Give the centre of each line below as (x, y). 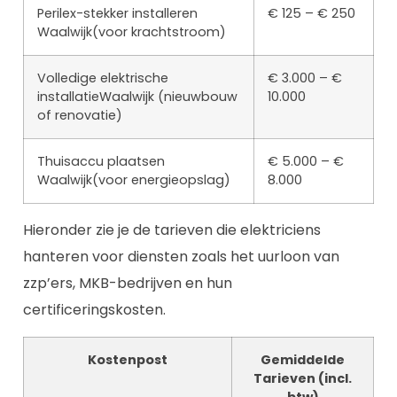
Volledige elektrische (103, 78)
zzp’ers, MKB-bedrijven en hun (128, 284)
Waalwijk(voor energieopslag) (134, 180)
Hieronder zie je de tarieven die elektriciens (172, 230)
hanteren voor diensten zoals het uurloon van (181, 257)
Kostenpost (128, 359)
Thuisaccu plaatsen (101, 162)
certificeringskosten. (94, 310)
